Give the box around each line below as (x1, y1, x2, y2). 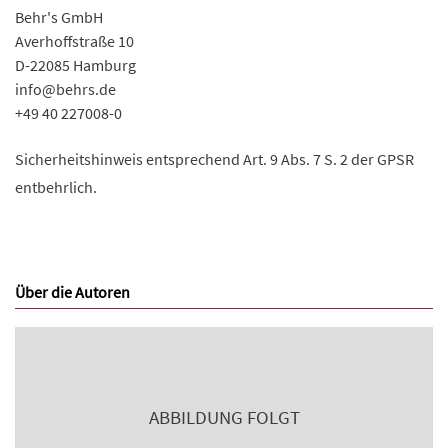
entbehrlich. (15, 177, 97, 197)
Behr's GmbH (15, 7, 103, 27)
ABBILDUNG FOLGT (148, 406, 300, 429)
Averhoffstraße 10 (15, 31, 134, 51)
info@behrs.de (15, 79, 116, 99)
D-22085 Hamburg (15, 55, 136, 75)
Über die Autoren (15, 282, 130, 302)
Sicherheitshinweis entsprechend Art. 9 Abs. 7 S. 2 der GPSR (15, 149, 414, 169)
